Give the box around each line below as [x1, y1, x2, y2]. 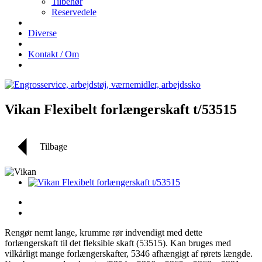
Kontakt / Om [28, 49, 79, 59]
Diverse [28, 28, 57, 38]
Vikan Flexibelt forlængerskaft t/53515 [5, 101, 237, 117]
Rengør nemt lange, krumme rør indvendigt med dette [5, 227, 202, 237]
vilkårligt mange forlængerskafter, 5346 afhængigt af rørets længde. [5, 248, 253, 258]
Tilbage [40, 141, 67, 151]
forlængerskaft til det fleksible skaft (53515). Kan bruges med [5, 237, 231, 248]
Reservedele [51, 7, 96, 17]
